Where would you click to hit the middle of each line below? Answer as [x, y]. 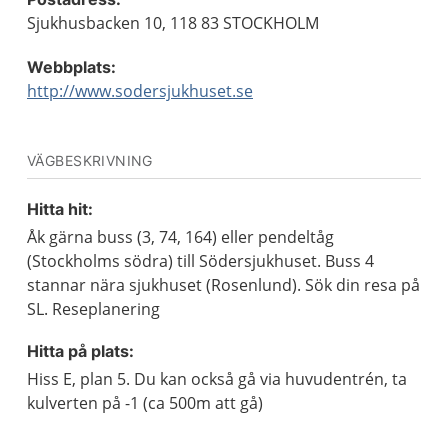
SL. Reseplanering [93, 309]
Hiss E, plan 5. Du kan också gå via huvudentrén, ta [217, 379]
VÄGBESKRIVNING [90, 161]
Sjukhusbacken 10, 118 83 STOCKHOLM [173, 23]
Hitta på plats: [80, 351]
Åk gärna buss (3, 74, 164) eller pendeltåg [180, 237]
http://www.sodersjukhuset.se [140, 91]
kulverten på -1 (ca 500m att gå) [145, 403]
